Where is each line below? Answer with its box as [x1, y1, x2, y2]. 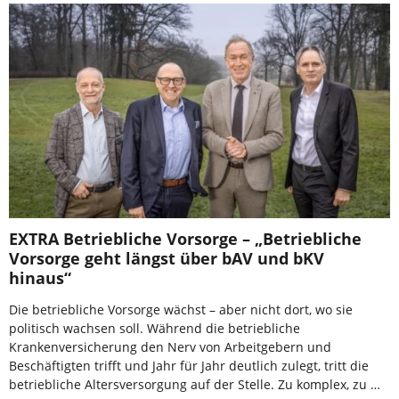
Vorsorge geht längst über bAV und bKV [9, 247, 324, 269]
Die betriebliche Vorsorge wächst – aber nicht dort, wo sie [9, 300, 353, 318]
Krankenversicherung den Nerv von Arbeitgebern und [9, 338, 331, 355]
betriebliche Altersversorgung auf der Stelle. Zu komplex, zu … [9, 375, 380, 393]
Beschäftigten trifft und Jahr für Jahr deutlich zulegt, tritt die [9, 356, 369, 374]
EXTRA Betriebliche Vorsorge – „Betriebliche [9, 227, 362, 249]
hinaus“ [9, 266, 71, 289]
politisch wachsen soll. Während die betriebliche [9, 319, 300, 337]
